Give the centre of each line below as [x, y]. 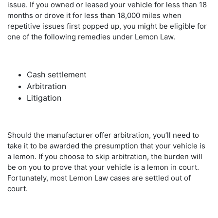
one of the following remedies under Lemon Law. [91, 36]
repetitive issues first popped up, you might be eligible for [107, 26]
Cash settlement [57, 74]
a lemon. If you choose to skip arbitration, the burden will [105, 156]
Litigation [44, 98]
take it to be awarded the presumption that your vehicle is [106, 145]
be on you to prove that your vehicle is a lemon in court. [103, 167]
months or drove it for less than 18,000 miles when [94, 15]
